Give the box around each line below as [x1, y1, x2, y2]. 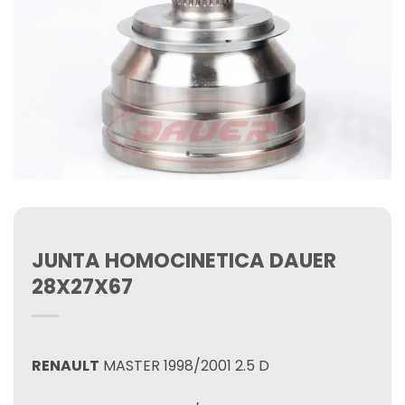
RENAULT [32, 355, 99, 376]
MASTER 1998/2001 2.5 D [99, 355, 269, 376]
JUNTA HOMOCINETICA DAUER [32, 246, 336, 275]
